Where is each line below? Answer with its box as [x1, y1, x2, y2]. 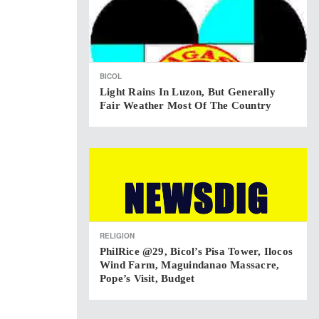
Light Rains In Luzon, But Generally [100, 86, 276, 98]
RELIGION [100, 231, 135, 241]
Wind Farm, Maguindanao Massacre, [100, 259, 280, 271]
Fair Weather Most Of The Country [100, 100, 272, 111]
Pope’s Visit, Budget [100, 273, 195, 284]
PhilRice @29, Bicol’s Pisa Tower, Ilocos [100, 246, 293, 257]
